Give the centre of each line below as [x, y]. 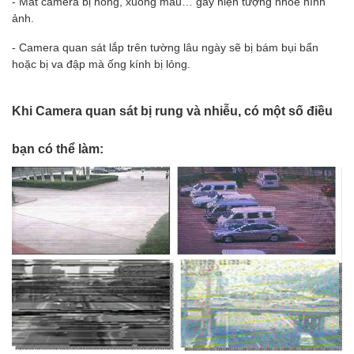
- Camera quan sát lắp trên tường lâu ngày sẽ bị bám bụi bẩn [165, 47]
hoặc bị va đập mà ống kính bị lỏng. [101, 63]
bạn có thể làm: [58, 148]
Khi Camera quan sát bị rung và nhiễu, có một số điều [172, 110]
